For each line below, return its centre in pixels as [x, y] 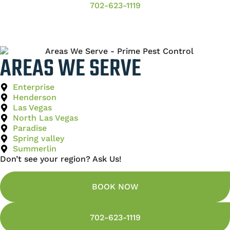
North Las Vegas [45, 118]
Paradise [30, 128]
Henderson [35, 97]
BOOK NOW [115, 187]
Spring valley [39, 138]
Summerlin [35, 148]
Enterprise [34, 87]
